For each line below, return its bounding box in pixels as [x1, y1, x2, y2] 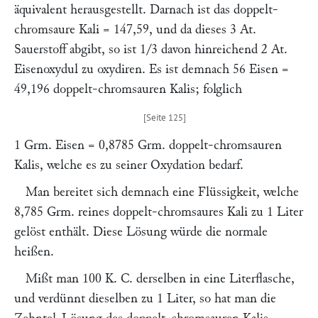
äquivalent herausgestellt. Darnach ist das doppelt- [14, 3, 278, 16]
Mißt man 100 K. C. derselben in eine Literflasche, [26, 272, 295, 285]
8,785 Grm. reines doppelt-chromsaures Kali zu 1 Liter [14, 205, 303, 219]
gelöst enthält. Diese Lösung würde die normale [14, 225, 268, 238]
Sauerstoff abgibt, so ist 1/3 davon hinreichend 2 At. [14, 43, 287, 56]
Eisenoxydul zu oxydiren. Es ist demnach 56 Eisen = [14, 62, 289, 76]
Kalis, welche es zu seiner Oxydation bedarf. [14, 158, 243, 172]
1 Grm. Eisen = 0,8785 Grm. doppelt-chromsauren [14, 138, 282, 152]
